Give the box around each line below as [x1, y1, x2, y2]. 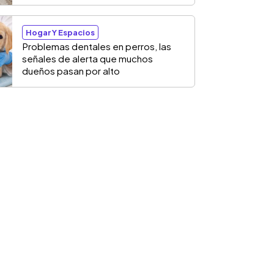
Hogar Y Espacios [26, 28, 95, 37]
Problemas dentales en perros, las [22, 40, 171, 52]
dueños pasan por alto [22, 65, 120, 76]
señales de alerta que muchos [22, 53, 153, 64]
